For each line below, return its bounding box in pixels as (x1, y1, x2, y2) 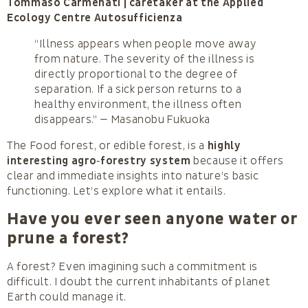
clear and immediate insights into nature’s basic (7, 168, 259, 183)
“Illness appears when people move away (34, 36, 256, 51)
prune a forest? (7, 228, 129, 249)
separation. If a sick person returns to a (34, 82, 242, 96)
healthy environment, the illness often (34, 97, 242, 111)
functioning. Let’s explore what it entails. (7, 184, 226, 198)
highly (207, 138, 241, 153)
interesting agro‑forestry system (7, 153, 191, 168)
